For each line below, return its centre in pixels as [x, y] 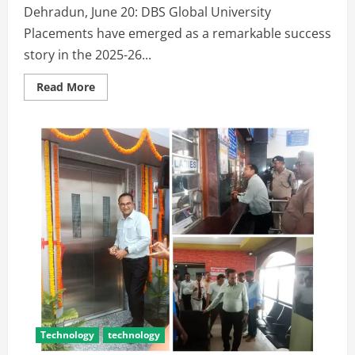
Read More [66, 86]
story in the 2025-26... [88, 54]
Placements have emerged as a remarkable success [177, 33]
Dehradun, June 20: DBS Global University [147, 11]
